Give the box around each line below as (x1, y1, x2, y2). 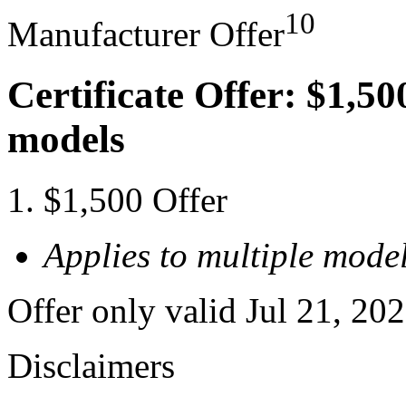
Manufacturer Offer (7, 14, 285, 54)
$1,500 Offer (43, 179, 227, 219)
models (7, 117, 125, 160)
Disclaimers (7, 345, 175, 385)
